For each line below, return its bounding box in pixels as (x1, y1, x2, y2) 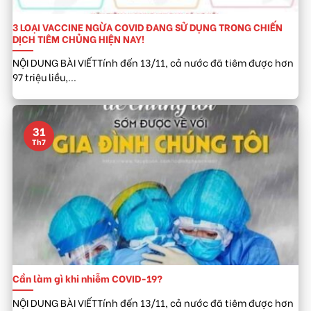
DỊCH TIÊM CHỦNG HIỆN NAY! (12, 31, 144, 46)
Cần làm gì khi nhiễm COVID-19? (12, 271, 162, 286)
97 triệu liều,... (12, 70, 76, 85)
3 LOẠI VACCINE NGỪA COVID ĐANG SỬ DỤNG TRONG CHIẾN (12, 19, 283, 34)
